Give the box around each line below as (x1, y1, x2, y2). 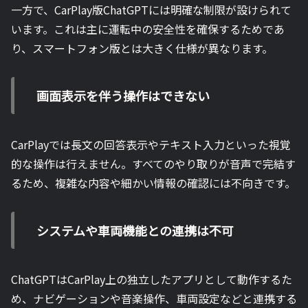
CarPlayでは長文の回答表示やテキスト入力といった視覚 (11, 135, 291, 153)
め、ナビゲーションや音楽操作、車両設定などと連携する (11, 289, 297, 307)
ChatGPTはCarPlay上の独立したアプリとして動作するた (11, 270, 292, 287)
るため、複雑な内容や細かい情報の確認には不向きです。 (11, 174, 296, 191)
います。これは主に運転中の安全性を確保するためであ (11, 20, 285, 37)
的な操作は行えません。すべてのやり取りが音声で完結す (11, 155, 296, 172)
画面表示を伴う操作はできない (36, 87, 210, 105)
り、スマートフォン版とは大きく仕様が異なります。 (11, 39, 273, 56)
